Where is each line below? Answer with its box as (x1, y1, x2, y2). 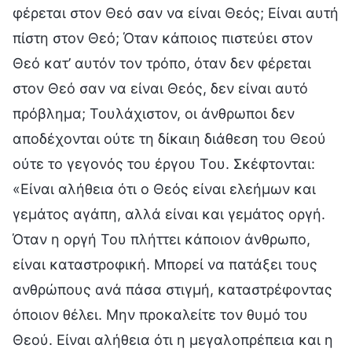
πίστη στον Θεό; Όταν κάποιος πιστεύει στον (13, 29, 313, 46)
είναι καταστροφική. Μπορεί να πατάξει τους (13, 255, 317, 273)
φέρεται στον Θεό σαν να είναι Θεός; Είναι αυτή (13, 4, 339, 21)
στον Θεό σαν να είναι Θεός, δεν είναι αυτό (13, 79, 308, 97)
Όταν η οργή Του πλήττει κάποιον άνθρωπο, (13, 230, 310, 247)
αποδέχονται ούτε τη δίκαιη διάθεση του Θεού (13, 130, 326, 147)
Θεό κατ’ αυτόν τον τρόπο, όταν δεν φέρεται (13, 54, 311, 71)
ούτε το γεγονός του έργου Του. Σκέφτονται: (13, 155, 315, 172)
